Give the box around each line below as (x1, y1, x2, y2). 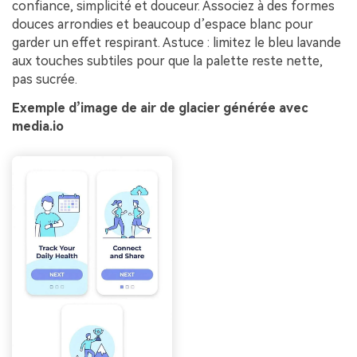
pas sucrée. (12, 72, 77, 88)
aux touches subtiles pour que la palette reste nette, (12, 53, 323, 69)
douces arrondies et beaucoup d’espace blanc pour (12, 17, 313, 33)
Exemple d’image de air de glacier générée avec (12, 100, 308, 116)
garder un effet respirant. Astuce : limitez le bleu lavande (12, 35, 341, 51)
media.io (12, 119, 64, 135)
